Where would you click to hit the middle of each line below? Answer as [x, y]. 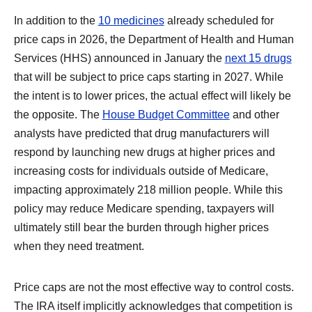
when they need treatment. [79, 245]
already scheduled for [219, 20]
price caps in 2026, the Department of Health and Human [154, 39]
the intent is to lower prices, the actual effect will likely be [152, 95]
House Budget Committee [166, 114]
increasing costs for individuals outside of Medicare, [141, 170]
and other [254, 114]
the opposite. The [58, 114]
